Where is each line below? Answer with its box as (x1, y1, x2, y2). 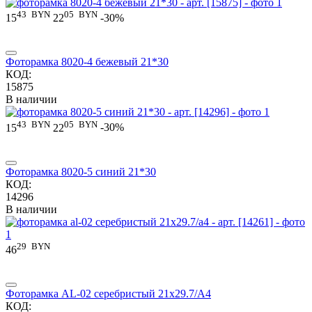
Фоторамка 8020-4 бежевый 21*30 (6, 56, 169, 68)
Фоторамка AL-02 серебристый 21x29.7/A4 (6, 288, 211, 300)
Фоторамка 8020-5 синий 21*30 (6, 165, 156, 178)
